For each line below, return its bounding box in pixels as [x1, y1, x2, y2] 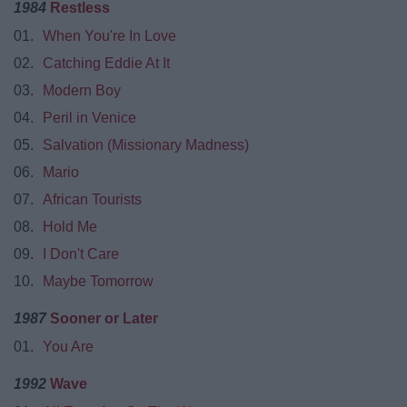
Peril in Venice [43, 109, 136, 125]
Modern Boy [43, 82, 121, 98]
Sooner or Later [50, 310, 158, 326]
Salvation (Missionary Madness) [43, 136, 249, 153]
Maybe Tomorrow [43, 273, 154, 289]
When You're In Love [43, 27, 176, 44]
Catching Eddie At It [43, 55, 170, 71]
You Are [43, 338, 94, 354]
